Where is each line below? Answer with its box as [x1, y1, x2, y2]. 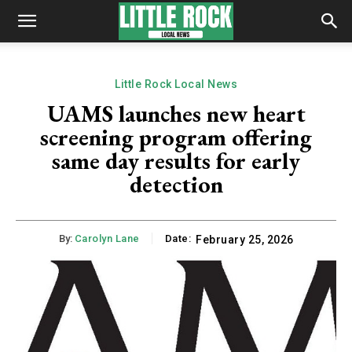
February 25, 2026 [196, 233, 294, 247]
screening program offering [40, 122, 312, 152]
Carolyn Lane [74, 233, 140, 245]
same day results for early [52, 145, 300, 176]
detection [129, 169, 223, 200]
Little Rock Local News [115, 78, 237, 90]
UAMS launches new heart [46, 98, 306, 129]
